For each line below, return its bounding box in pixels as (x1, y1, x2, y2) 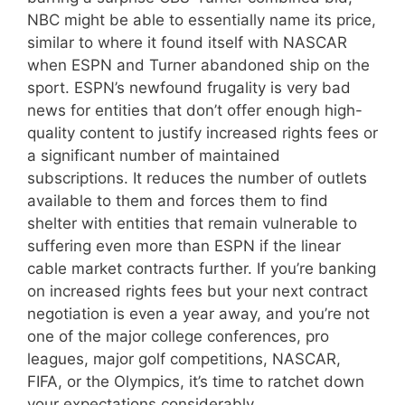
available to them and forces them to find (27, 191, 328, 210)
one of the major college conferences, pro (27, 326, 329, 345)
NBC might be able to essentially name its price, (27, 10, 376, 29)
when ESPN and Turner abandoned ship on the (27, 55, 370, 74)
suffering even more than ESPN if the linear (27, 236, 341, 255)
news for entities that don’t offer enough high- (27, 100, 363, 119)
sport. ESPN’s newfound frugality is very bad (27, 78, 351, 97)
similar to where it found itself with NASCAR (27, 33, 347, 52)
